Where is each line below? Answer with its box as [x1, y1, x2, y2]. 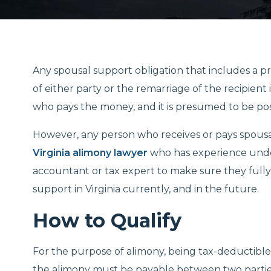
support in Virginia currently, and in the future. [33, 183, 259, 195]
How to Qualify [33, 209, 181, 232]
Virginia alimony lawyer [33, 147, 148, 158]
